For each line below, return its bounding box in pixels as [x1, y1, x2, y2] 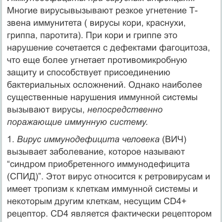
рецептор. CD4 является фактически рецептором [6, 208, 212, 219]
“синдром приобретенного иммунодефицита [6, 159, 190, 169]
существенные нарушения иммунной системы [6, 92, 198, 102]
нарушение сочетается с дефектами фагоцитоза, [6, 42, 210, 53]
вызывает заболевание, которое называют [6, 146, 185, 157]
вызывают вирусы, [6, 104, 87, 114]
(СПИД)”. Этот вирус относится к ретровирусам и [6, 171, 210, 181]
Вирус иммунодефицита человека [16, 134, 160, 144]
